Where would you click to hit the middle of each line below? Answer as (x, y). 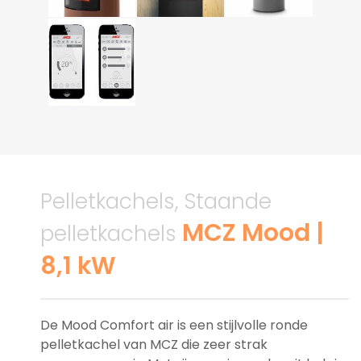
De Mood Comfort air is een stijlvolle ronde (174, 325)
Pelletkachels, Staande (156, 201)
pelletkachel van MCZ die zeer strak (154, 344)
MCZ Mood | (253, 232)
